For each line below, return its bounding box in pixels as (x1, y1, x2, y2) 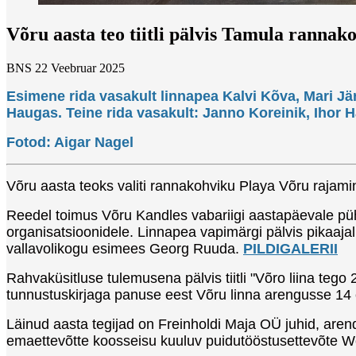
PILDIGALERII (243, 240, 338, 257)
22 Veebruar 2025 (35, 60, 125, 75)
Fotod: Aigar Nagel (6, 133, 133, 150)
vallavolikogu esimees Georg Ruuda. (6, 240, 243, 257)
